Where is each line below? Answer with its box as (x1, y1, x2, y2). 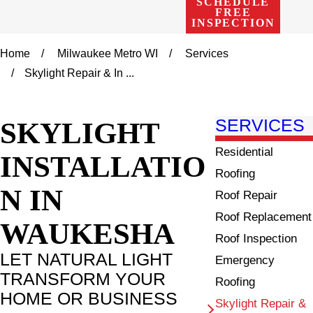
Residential (215, 145, 274, 159)
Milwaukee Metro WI (57, 48, 159, 60)
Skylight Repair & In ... (24, 67, 135, 80)
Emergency (215, 253, 275, 267)
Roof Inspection (215, 231, 298, 245)
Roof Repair (215, 188, 278, 202)
